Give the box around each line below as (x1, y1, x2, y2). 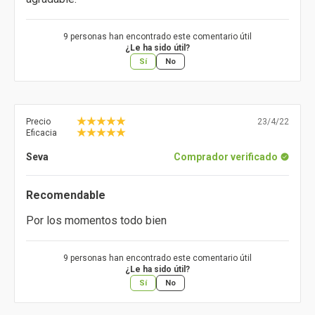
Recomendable (26, 188, 105, 202)
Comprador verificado (174, 151, 278, 163)
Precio (26, 117, 51, 127)
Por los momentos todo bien (26, 214, 167, 228)
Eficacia (26, 128, 57, 139)
